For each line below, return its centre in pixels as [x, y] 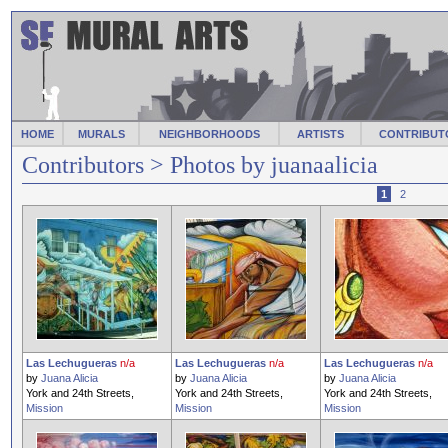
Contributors [83, 165]
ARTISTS [320, 134]
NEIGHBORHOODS [209, 134]
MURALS [101, 134]
